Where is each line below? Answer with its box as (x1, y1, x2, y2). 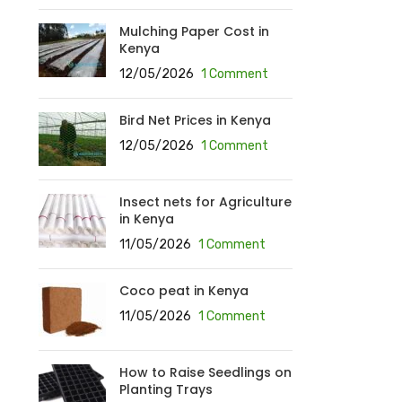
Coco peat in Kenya (118, 282, 249, 300)
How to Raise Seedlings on (118, 363, 292, 381)
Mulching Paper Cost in (118, 22, 269, 40)
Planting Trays (118, 380, 213, 398)
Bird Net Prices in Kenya (118, 111, 271, 129)
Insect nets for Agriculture (118, 193, 292, 211)
